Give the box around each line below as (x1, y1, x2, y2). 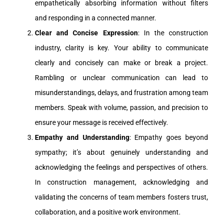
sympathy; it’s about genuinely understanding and (35, 148, 208, 157)
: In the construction (137, 29, 208, 37)
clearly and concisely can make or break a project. (35, 59, 208, 67)
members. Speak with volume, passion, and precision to (35, 104, 208, 112)
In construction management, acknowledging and (35, 178, 208, 187)
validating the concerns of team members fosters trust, (35, 193, 208, 202)
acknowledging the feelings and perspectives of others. (35, 163, 208, 172)
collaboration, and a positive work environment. (35, 208, 181, 217)
